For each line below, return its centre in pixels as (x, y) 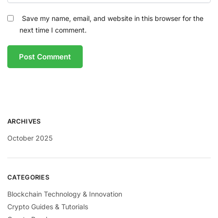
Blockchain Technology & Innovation (65, 194)
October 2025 (30, 138)
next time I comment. (53, 30)
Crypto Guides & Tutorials (48, 206)
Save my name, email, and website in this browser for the (113, 18)
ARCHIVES (24, 121)
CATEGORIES (28, 177)
